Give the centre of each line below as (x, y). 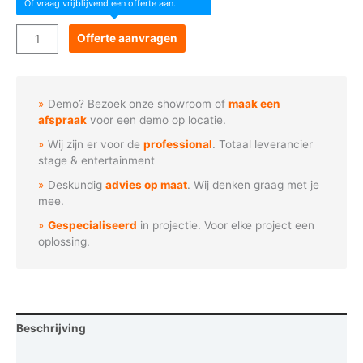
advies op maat (147, 185)
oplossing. (64, 241)
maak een (255, 104)
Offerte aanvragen (128, 38)
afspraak (63, 120)
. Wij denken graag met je (254, 185)
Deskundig (77, 185)
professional (178, 144)
